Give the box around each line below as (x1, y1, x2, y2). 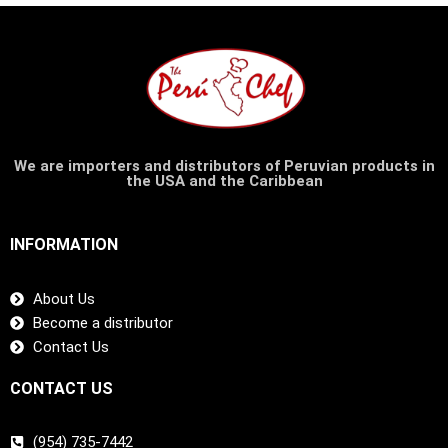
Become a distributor (32, 313, 173, 332)
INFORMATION (10, 235, 118, 255)
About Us (32, 289, 95, 308)
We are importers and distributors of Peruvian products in (13, 157, 435, 176)
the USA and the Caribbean (125, 172, 323, 191)
